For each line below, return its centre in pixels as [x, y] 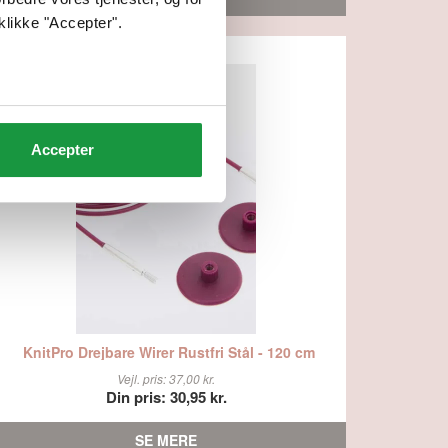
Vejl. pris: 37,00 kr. [166, 378]
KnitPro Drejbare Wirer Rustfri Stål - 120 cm [168, 351]
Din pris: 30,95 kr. [166, 397]
